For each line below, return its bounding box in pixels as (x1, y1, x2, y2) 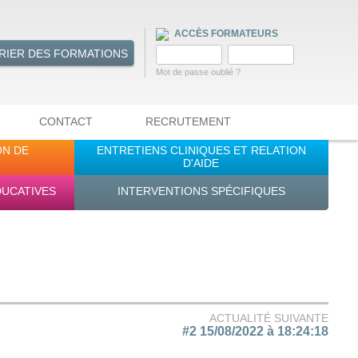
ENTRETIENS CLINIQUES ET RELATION (96, 143, 306, 157)
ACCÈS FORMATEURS (171, 28, 278, 40)
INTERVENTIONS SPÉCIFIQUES (117, 184, 285, 197)
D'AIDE (183, 156, 220, 169)
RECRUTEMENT (145, 115, 232, 129)
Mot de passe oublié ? (155, 67, 241, 78)
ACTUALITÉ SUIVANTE (209, 311, 328, 324)
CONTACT (38, 115, 93, 129)
